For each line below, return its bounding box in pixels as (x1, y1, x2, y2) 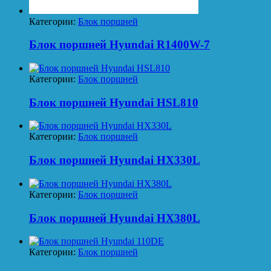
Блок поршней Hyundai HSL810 (29, 96, 198, 109)
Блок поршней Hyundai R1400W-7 (29, 38, 210, 51)
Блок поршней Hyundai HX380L (29, 211, 200, 224)
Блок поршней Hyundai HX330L (29, 154, 200, 167)
